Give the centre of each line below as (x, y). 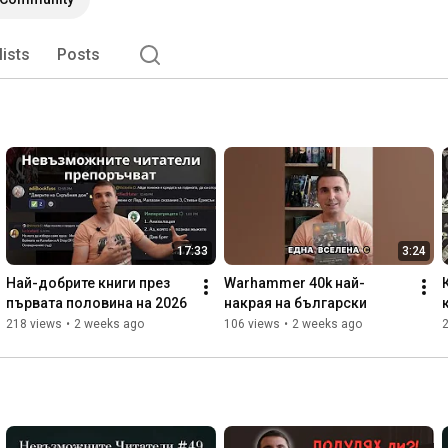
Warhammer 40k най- (294, 283)
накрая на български (295, 303)
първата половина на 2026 (96, 303)
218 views (34, 324)
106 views (252, 324)
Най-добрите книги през (88, 283)
